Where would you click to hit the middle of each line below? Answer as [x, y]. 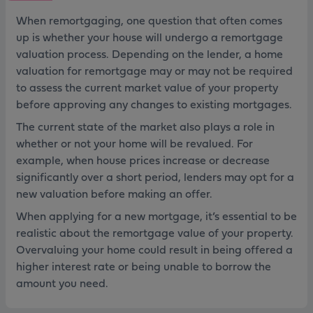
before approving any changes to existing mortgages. [155, 104]
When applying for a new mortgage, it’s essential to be [156, 216]
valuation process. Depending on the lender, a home [150, 53]
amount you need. [62, 283]
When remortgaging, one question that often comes [149, 20]
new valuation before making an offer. [116, 193]
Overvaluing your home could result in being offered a [154, 249]
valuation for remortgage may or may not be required [154, 70]
